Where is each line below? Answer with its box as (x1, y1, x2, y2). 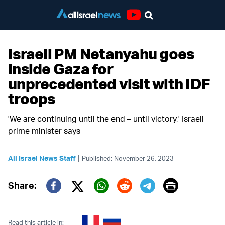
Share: (8, 180, 36, 191)
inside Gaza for (8, 59, 113, 78)
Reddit (117, 191, 161, 209)
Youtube (126, 19, 163, 32)
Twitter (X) (71, 190, 138, 209)
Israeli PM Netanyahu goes (8, 44, 194, 63)
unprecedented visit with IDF (8, 74, 210, 93)
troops (8, 89, 55, 108)
